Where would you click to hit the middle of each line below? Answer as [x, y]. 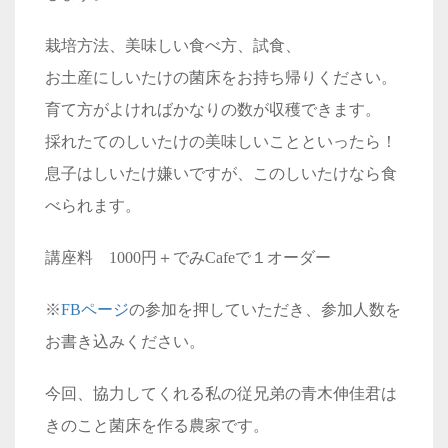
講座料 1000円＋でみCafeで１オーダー [188, 257]
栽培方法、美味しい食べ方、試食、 [173, 45]
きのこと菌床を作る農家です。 [157, 425]
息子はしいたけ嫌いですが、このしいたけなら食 [221, 173]
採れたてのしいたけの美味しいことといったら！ [221, 141]
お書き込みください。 [125, 341]
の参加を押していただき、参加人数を [265, 309]
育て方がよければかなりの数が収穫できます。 [213, 109]
